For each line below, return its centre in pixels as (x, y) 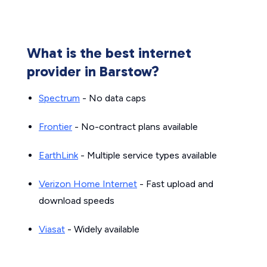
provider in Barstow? (93, 71)
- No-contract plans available (135, 127)
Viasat (52, 229)
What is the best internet (109, 53)
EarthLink (58, 155)
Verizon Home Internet (88, 184)
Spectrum (59, 98)
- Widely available (102, 229)
